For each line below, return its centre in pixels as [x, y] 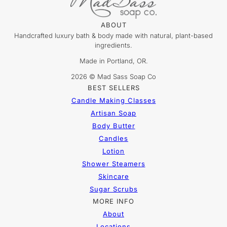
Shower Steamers [113, 164]
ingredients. [113, 45]
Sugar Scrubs [113, 189]
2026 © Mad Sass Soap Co [113, 77]
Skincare [113, 177]
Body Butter [113, 126]
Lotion [113, 151]
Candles [113, 139]
